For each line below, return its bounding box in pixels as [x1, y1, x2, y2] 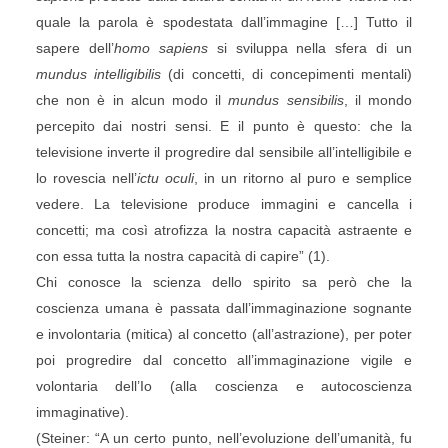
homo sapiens [113, 40, 208, 56]
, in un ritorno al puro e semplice [193, 170, 413, 186]
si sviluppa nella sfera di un [207, 40, 413, 56]
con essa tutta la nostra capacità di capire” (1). [35, 248, 330, 264]
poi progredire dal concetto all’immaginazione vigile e [35, 352, 413, 368]
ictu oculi [136, 170, 194, 186]
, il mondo [343, 92, 413, 108]
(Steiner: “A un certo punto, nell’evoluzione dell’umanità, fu [35, 430, 413, 446]
